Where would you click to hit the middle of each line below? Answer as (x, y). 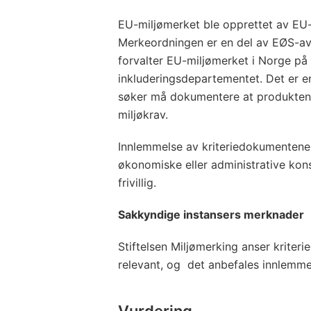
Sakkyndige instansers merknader (211, 214)
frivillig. (137, 182)
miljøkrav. (143, 114)
